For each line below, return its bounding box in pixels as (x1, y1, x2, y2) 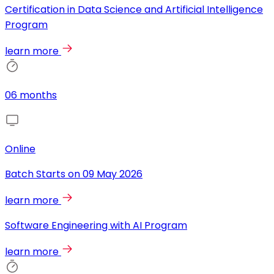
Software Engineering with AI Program (5, 218, 187, 233)
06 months (5, 88, 57, 103)
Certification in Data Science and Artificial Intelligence (5, 2, 263, 17)
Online (5, 142, 35, 157)
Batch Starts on (5, 167, 80, 182)
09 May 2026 (83, 167, 143, 182)
